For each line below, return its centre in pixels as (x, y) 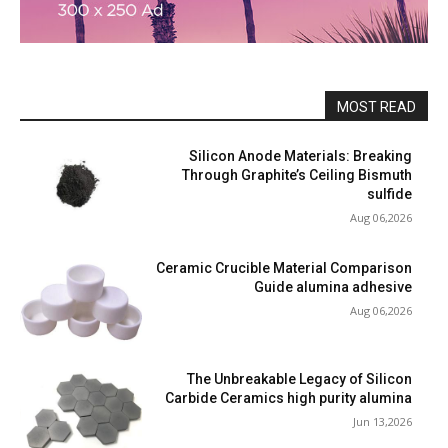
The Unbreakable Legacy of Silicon (299, 379)
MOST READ (376, 107)
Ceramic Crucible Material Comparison (284, 267)
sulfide (389, 194)
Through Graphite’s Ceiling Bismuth (297, 175)
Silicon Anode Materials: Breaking (300, 156)
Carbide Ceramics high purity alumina (288, 398)
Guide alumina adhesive (333, 286)
